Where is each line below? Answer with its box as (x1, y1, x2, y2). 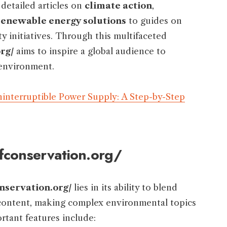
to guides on (126, 16, 182, 26)
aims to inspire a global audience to (14, 46, 166, 57)
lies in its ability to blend (71, 182, 177, 193)
